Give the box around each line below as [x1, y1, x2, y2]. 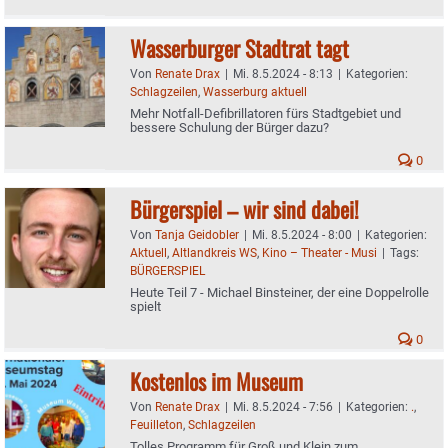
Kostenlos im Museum [130, 364, 303, 397]
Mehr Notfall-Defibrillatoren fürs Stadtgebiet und [130, 105, 401, 121]
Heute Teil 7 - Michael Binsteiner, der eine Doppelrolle [130, 284, 429, 300]
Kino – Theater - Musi [262, 245, 377, 260]
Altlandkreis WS [172, 245, 257, 260]
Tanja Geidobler [155, 227, 239, 242]
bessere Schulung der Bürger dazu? [130, 119, 329, 135]
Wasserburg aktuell [203, 84, 307, 99]
